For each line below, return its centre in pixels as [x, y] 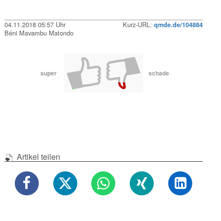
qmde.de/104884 [178, 24]
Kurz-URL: [138, 24]
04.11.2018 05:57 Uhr [35, 24]
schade [159, 73]
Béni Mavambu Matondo [39, 33]
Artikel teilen [37, 156]
